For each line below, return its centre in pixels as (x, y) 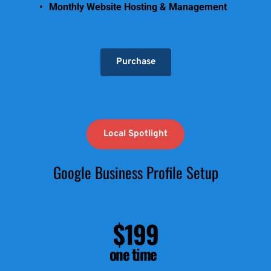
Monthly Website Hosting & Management (138, 7)
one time (133, 254)
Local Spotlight (135, 134)
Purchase (135, 62)
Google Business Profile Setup (135, 172)
